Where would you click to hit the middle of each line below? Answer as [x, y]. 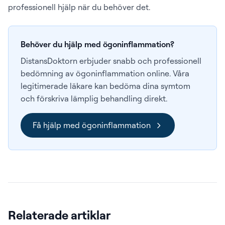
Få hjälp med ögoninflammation [92, 125]
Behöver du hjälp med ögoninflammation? [97, 44]
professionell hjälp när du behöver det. [79, 7]
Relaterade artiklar [59, 215]
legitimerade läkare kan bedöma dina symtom [105, 86]
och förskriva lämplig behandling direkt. [94, 98]
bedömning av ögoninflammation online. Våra [105, 73]
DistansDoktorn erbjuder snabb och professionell [111, 61]
